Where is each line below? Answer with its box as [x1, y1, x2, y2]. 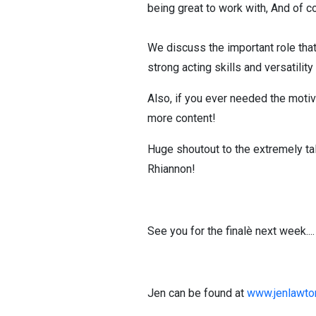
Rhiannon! [147, 162, 195, 176]
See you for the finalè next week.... [147, 224, 315, 238]
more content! [147, 111, 216, 125]
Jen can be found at [147, 286, 247, 300]
